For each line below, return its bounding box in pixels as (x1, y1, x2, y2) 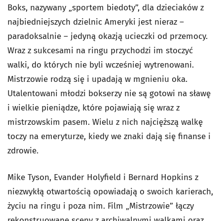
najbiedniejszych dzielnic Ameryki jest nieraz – (7, 16, 184, 27)
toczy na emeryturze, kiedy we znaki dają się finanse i (7, 131, 211, 142)
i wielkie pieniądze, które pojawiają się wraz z (7, 102, 180, 113)
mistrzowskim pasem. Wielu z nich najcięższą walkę (7, 116, 203, 127)
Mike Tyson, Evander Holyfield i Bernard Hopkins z (7, 172, 198, 183)
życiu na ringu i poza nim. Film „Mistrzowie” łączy (7, 200, 194, 211)
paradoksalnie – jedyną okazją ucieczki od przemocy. (7, 31, 208, 41)
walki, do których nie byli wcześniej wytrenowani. (7, 59, 194, 70)
